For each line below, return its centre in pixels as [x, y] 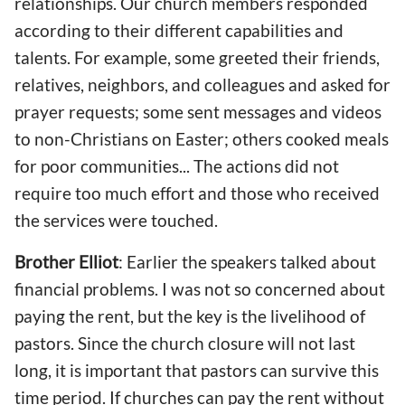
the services [61, 221]
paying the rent [72, 316]
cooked [313, 139]
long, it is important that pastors [137, 370]
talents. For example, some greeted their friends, [197, 58]
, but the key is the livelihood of [248, 316]
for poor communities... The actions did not [177, 166]
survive [321, 370]
